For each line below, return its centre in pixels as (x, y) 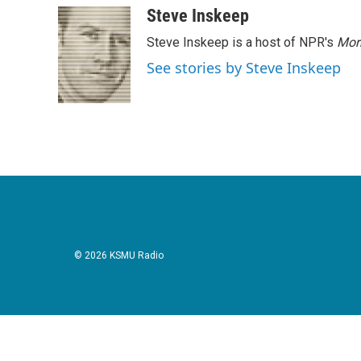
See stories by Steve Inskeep (244, 68)
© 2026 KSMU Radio (119, 255)
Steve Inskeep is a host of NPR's (242, 42)
